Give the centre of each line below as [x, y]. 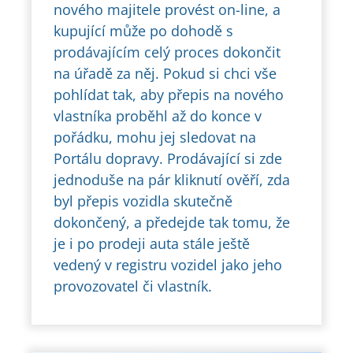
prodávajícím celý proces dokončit [167, 52]
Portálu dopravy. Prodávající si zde [168, 159]
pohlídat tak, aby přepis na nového [169, 95]
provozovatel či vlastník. [133, 286]
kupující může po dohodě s [143, 31]
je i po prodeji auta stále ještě [152, 244]
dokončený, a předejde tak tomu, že [172, 223]
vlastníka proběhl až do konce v [158, 116]
